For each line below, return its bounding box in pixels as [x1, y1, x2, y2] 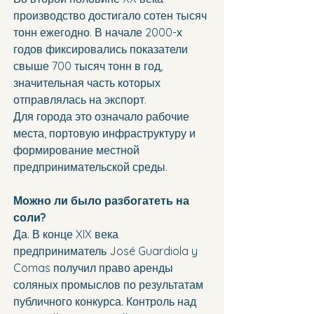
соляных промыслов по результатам [13, 278, 206, 292]
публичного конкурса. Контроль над [13, 294, 199, 309]
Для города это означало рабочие [13, 109, 192, 124]
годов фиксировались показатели [13, 42, 191, 57]
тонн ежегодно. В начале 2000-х [13, 25, 185, 40]
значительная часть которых [13, 76, 163, 90]
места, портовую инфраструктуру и [13, 126, 198, 141]
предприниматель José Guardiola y [13, 244, 200, 259]
